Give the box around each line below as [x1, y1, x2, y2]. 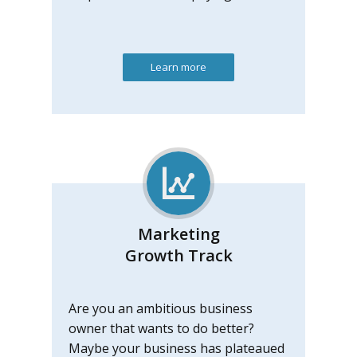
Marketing [137, 223, 220, 245]
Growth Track [124, 245, 233, 266]
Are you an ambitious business [69, 300, 253, 317]
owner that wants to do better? [69, 320, 254, 337]
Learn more [151, 60, 206, 74]
